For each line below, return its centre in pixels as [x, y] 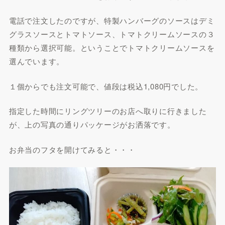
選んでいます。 [37, 61]
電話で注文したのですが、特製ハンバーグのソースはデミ [112, 21]
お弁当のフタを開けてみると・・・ [72, 149]
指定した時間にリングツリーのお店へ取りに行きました [108, 111]
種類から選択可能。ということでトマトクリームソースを [112, 48]
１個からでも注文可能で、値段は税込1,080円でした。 [106, 86]
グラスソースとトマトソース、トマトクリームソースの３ [112, 34]
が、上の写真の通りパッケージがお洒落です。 [92, 125]
